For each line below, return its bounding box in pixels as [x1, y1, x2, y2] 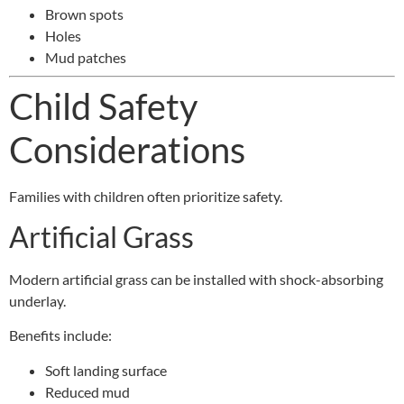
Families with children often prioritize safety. [9, 187, 282, 205]
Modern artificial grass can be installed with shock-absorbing [9, 271, 383, 289]
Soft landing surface [45, 361, 167, 379]
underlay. [9, 292, 66, 310]
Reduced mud [45, 382, 130, 400]
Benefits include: [9, 326, 112, 344]
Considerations [9, 127, 245, 171]
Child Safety [9, 84, 197, 128]
